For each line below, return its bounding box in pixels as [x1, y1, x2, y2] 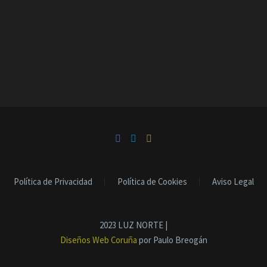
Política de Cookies [117, 175, 187, 187]
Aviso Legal [212, 175, 254, 187]
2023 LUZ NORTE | [100, 219, 167, 231]
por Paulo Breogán [138, 234, 207, 246]
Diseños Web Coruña [60, 234, 139, 246]
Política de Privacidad [13, 175, 92, 187]
